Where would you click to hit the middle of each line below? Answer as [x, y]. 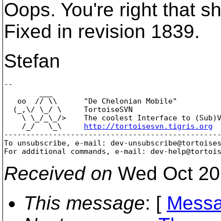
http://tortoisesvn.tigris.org [148, 126]
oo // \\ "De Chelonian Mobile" [91, 101]
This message [84, 203]
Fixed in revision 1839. [102, 31]
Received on [58, 173]
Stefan [32, 61]
